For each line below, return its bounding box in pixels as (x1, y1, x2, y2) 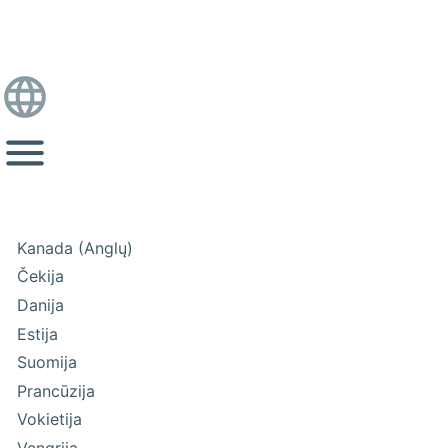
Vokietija (17, 409, 83, 430)
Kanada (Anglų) (17, 237, 134, 258)
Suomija (17, 352, 78, 373)
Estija (17, 323, 59, 344)
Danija (17, 294, 65, 315)
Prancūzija (17, 380, 96, 401)
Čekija (17, 266, 65, 287)
